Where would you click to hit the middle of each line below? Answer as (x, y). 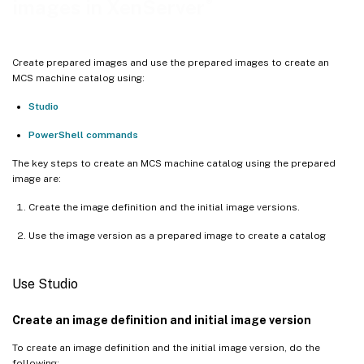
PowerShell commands (83, 134)
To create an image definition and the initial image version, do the (166, 347)
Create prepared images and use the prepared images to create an (171, 62)
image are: (37, 178)
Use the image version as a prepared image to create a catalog (177, 235)
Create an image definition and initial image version (162, 320)
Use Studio (45, 284)
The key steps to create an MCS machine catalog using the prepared (174, 163)
